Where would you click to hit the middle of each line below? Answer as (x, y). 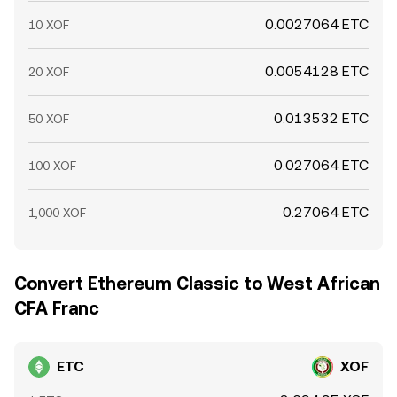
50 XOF (49, 119)
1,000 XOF (57, 213)
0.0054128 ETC (317, 71)
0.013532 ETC (321, 118)
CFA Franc (57, 308)
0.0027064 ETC (317, 24)
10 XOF (49, 25)
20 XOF (49, 72)
